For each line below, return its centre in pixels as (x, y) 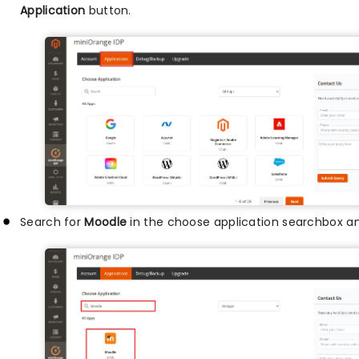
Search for (52, 222)
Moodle (106, 222)
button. (108, 10)
